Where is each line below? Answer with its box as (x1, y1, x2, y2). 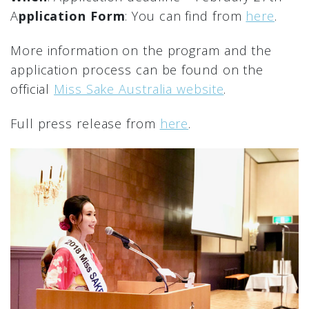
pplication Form (18, 8, 126, 24)
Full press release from (10, 115, 160, 132)
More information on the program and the (10, 42, 272, 59)
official (10, 81, 54, 97)
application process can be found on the (10, 61, 264, 78)
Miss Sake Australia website (54, 81, 224, 97)
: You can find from (125, 8, 246, 24)
